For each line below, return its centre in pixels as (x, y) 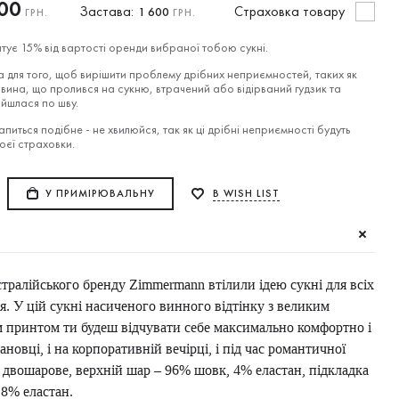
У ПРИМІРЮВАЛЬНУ (100, 193)
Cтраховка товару (289, 11)
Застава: (106, 11)
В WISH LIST (246, 193)
